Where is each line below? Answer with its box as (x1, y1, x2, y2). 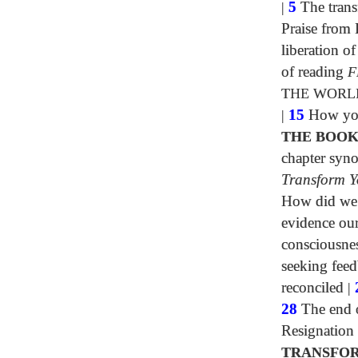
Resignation (281, 322, 354, 339)
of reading (281, 63, 348, 80)
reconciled (281, 279, 344, 296)
